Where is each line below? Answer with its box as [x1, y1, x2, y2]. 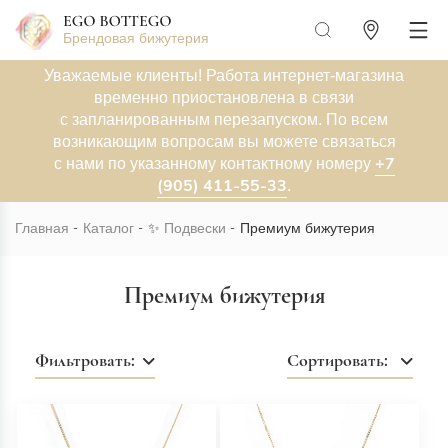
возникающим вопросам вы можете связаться [52, 133, 396, 150]
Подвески [164, 219, 226, 238]
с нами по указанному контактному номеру [53, 155, 375, 172]
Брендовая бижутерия [63, 30, 209, 46]
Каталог [83, 219, 134, 238]
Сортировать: [287, 349, 388, 371]
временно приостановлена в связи [94, 89, 354, 106]
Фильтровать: [35, 349, 135, 371]
